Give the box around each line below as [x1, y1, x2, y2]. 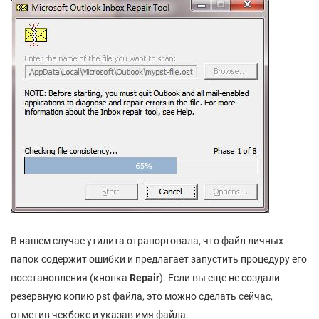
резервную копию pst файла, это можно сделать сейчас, [11, 290, 273, 302]
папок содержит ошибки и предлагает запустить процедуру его [11, 253, 307, 265]
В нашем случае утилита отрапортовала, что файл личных [11, 234, 283, 246]
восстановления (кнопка [11, 271, 130, 283]
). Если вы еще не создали [159, 271, 280, 283]
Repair [130, 271, 159, 283]
